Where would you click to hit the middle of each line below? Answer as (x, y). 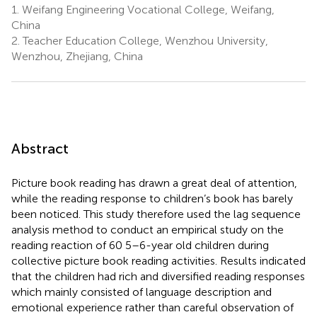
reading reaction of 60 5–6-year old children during (140, 245)
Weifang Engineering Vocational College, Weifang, (147, 9)
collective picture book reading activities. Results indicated (158, 260)
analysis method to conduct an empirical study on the (148, 229)
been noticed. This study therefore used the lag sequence (156, 214)
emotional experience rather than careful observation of (152, 307)
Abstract (40, 148)
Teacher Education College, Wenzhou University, (144, 40)
